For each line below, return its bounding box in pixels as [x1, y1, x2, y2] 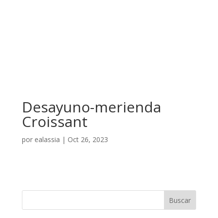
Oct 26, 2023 [67, 135, 108, 145]
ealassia [34, 135, 60, 145]
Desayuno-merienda [21, 97, 161, 117]
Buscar [169, 196, 191, 205]
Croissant [21, 111, 88, 132]
